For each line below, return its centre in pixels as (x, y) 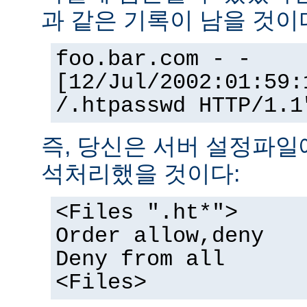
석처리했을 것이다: (140, 174)
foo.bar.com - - (153, 60)
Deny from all (140, 260)
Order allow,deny (160, 237)
